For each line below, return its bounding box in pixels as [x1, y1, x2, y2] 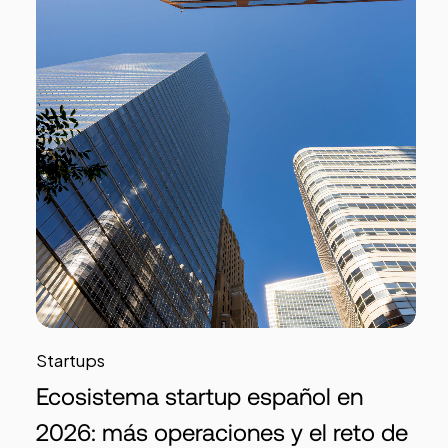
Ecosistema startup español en [36, 383, 363, 410]
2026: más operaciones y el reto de [36, 419, 408, 446]
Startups [36, 349, 105, 371]
